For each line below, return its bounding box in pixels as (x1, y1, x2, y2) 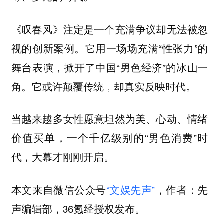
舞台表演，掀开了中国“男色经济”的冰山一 (11, 59, 208, 74)
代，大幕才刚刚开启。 (11, 149, 114, 164)
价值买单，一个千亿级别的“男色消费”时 (11, 130, 208, 145)
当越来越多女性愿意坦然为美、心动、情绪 (11, 111, 208, 126)
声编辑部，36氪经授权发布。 (11, 200, 145, 216)
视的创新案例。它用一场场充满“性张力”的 (11, 40, 208, 55)
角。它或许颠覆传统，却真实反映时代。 (11, 78, 196, 93)
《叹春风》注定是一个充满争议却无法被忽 (11, 21, 208, 36)
